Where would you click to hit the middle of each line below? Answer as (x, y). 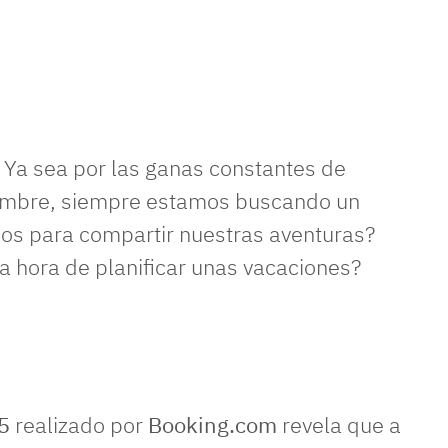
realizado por (81, 424)
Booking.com (212, 424)
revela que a (339, 424)
